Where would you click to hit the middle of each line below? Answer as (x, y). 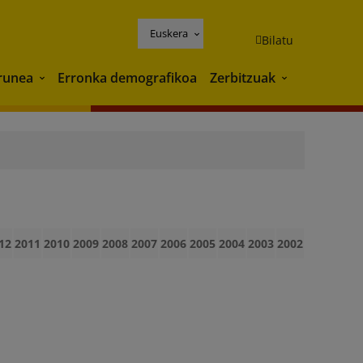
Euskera (169, 33)
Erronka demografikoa (127, 77)
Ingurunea (68, 79)
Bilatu (278, 40)
